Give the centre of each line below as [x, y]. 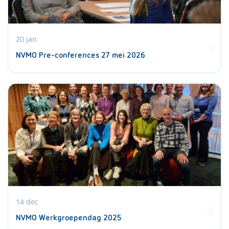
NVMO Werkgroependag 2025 [69, 218]
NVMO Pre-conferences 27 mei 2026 [81, 55]
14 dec [27, 201]
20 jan [26, 39]
